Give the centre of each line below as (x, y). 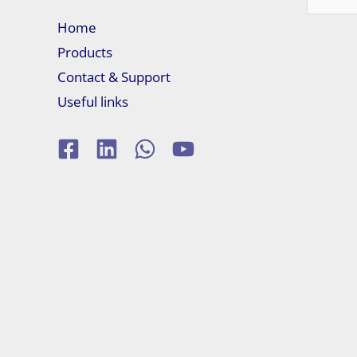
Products (85, 52)
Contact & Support (114, 76)
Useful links (93, 101)
